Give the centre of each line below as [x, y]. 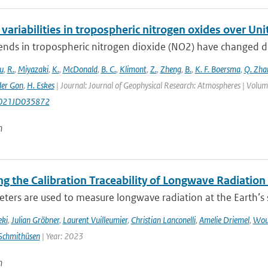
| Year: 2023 [61, 236]
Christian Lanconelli [163, 220]
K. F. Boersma [217, 69]
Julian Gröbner [35, 220]
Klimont [133, 69]
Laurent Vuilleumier [95, 220]
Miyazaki [33, 69]
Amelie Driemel [224, 220]
